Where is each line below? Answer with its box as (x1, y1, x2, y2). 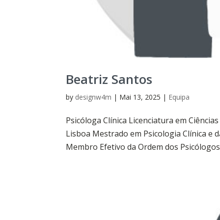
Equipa (168, 92, 190, 102)
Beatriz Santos (66, 70, 153, 88)
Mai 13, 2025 (119, 92, 161, 102)
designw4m (75, 92, 112, 102)
